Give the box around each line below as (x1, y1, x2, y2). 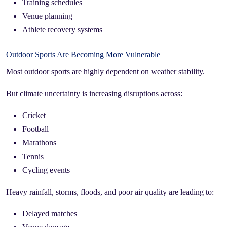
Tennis (22, 152, 44, 161)
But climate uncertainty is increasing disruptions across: (6, 89, 182, 98)
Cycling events (22, 165, 70, 174)
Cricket (22, 110, 46, 120)
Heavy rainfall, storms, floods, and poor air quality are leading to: (6, 187, 214, 196)
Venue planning (22, 11, 72, 20)
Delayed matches (22, 209, 77, 218)
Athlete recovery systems (22, 25, 102, 34)
